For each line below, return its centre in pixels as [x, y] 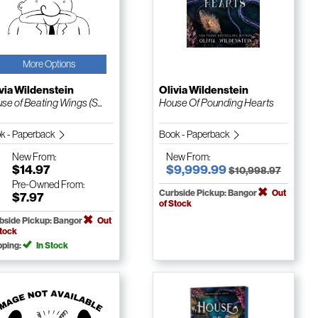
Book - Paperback [195, 135]
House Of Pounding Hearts [216, 103]
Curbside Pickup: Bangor [208, 193]
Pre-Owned [35, 185]
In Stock [51, 246]
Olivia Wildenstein [203, 91]
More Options [49, 64]
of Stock [175, 204]
